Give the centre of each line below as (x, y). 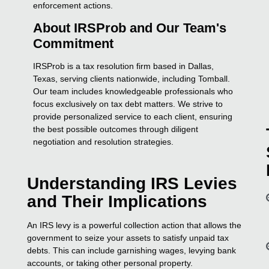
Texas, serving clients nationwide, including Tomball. (132, 78)
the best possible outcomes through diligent (116, 129)
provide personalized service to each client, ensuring (133, 116)
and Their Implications (117, 201)
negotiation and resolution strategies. (104, 141)
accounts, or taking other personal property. (110, 263)
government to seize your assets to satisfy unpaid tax (128, 237)
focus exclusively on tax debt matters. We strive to (128, 104)
